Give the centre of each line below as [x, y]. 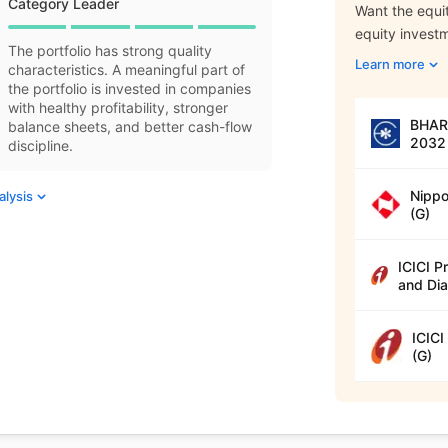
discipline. [41, 145]
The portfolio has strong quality [110, 50]
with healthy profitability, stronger [118, 107]
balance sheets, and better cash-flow [130, 126]
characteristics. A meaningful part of [127, 69]
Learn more [390, 64]
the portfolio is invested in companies [130, 88]
